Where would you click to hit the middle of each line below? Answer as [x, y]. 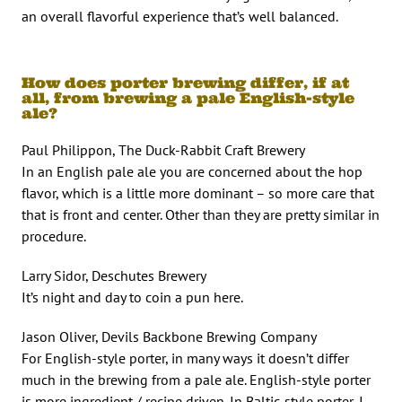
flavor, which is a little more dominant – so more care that [198, 192]
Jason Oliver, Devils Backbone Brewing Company [169, 336]
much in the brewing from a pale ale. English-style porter [196, 379]
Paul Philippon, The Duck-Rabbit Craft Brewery [163, 149]
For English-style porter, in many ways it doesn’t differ [185, 358]
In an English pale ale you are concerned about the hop [192, 171]
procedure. [54, 236]
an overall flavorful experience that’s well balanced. [180, 16]
